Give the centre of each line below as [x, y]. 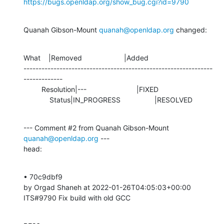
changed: [190, 29]
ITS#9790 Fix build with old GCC [77, 197]
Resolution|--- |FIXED [32, 89]
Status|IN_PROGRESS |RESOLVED [121, 99]
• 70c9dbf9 [44, 176]
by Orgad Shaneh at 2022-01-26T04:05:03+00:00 [108, 187]
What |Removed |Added [86, 57]
